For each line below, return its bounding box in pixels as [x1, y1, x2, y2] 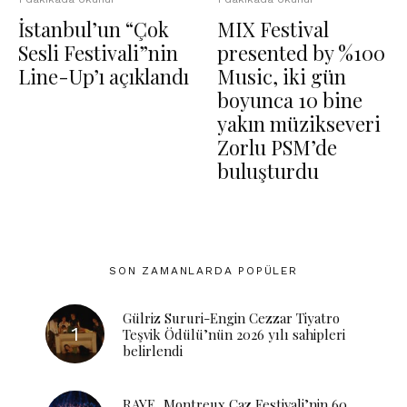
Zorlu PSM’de [217, 134, 337, 161]
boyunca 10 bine [217, 86, 362, 114]
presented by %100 [217, 39, 385, 66]
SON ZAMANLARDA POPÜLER [109, 264, 298, 277]
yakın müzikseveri [217, 110, 381, 137]
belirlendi [123, 341, 183, 360]
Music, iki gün [217, 63, 346, 90]
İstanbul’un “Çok [18, 15, 169, 43]
